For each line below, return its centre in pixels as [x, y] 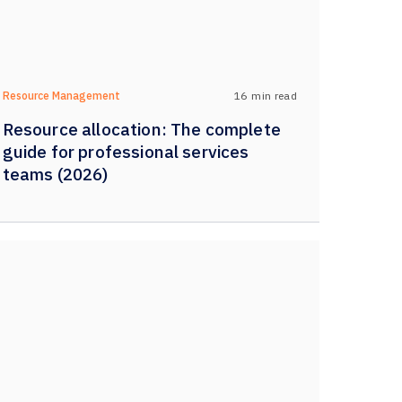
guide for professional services [126, 152]
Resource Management [61, 96]
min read [274, 95]
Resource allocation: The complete [141, 129]
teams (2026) [55, 174]
